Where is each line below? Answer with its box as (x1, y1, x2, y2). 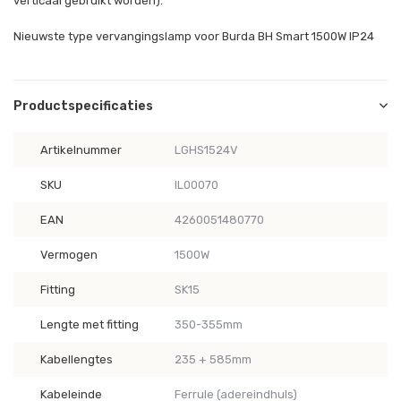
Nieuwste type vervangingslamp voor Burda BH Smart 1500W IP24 (13, 30, 374, 43)
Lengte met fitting (40, 318, 139, 331)
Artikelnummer (40, 143, 122, 157)
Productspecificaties (13, 98, 153, 114)
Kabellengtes (40, 353, 113, 366)
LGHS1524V (174, 143, 238, 157)
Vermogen (40, 248, 98, 261)
